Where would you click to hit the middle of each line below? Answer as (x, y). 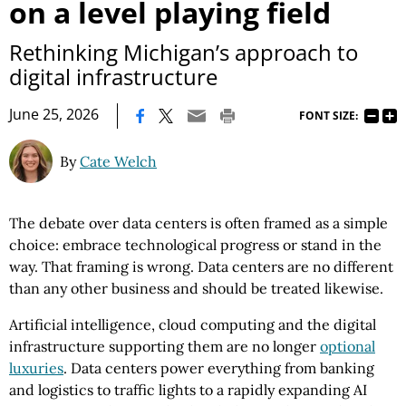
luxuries (36, 368)
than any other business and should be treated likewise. (196, 289)
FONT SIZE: (329, 115)
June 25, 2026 (54, 115)
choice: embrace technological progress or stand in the (195, 245)
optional (348, 347)
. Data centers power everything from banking (219, 368)
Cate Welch (118, 162)
